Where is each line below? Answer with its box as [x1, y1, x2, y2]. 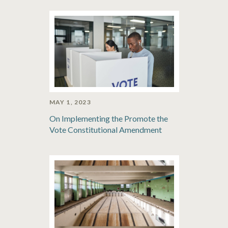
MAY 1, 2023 [49, 98, 91, 106]
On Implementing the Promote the [49, 113, 168, 123]
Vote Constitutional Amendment [49, 125, 162, 134]
